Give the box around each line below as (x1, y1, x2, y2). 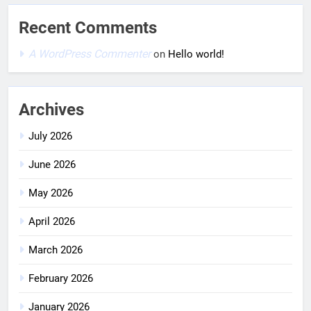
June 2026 (28, 158, 76, 171)
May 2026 (28, 187, 73, 200)
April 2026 (28, 215, 75, 228)
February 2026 (28, 272, 93, 285)
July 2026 (28, 130, 72, 143)
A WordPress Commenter (28, 47, 151, 61)
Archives (19, 100, 84, 120)
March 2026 (28, 244, 83, 257)
